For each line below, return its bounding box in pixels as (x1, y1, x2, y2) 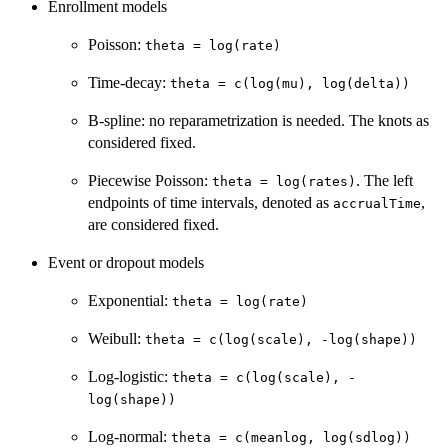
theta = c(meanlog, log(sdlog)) (171, 430, 411, 446)
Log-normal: (88, 428, 171, 446)
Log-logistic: (88, 368, 172, 386)
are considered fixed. (88, 216, 219, 234)
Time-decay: (88, 74, 170, 92)
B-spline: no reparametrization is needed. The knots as (88, 112, 429, 130)
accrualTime (333, 196, 421, 212)
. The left (356, 172, 413, 190)
